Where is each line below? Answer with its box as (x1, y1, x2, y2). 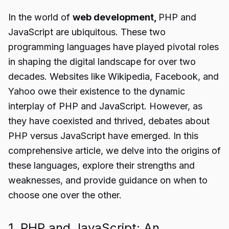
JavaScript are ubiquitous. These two (8, 27, 166, 37)
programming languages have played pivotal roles (8, 41, 219, 52)
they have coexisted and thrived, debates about (8, 116, 210, 126)
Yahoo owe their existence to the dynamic (8, 86, 185, 97)
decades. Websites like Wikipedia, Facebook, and (8, 71, 219, 82)
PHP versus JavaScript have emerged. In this (8, 130, 198, 141)
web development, (73, 12, 156, 22)
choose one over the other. (8, 190, 122, 200)
